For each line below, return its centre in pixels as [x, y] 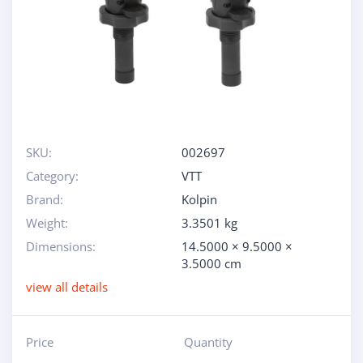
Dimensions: [60, 246]
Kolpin [199, 199]
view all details [66, 287]
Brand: [44, 199]
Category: [52, 176]
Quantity [208, 342]
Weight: [47, 223]
